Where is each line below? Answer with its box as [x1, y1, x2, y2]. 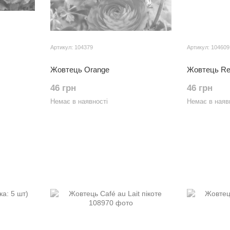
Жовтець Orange [50, 65, 109, 74]
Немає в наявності [50, 98, 108, 105]
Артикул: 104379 [50, 44, 93, 50]
